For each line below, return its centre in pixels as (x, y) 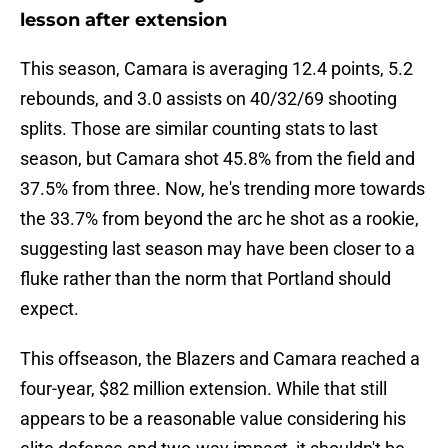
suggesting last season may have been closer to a (217, 249)
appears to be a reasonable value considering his (213, 419)
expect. (49, 309)
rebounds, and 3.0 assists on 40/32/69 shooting (208, 99)
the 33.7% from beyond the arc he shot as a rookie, (219, 219)
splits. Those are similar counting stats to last (199, 129)
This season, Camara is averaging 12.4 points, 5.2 (216, 69)
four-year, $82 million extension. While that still (203, 389)
